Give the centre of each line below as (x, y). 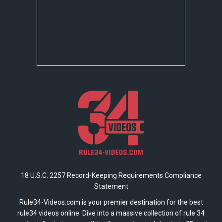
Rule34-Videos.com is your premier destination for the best (111, 202)
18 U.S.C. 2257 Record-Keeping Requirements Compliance (111, 175)
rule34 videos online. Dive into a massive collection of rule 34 (111, 213)
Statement (111, 186)
